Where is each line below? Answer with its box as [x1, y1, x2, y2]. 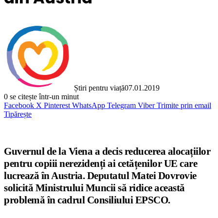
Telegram [107, 101, 136, 110]
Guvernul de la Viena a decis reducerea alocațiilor [4, 145, 210, 158]
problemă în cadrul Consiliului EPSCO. [4, 194, 170, 206]
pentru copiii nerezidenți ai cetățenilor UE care [4, 158, 197, 170]
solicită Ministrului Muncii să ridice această [4, 182, 185, 194]
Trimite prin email [157, 101, 211, 110]
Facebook [4, 101, 34, 110]
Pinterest [44, 101, 70, 110]
